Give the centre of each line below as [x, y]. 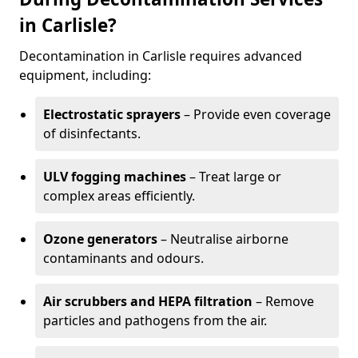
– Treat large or [234, 177]
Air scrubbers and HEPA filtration [148, 301]
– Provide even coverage [256, 114]
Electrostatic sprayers [112, 114]
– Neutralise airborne [223, 239]
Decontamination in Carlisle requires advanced [161, 56]
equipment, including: [85, 75]
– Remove [283, 301]
